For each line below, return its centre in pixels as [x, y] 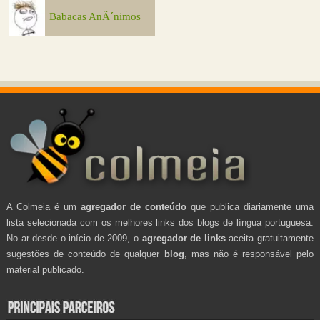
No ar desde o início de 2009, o [74, 238]
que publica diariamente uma [250, 206]
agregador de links [184, 238]
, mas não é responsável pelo [249, 254]
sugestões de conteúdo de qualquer [85, 254]
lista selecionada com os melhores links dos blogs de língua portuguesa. [160, 222]
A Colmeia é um [43, 206]
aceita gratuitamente [270, 238]
